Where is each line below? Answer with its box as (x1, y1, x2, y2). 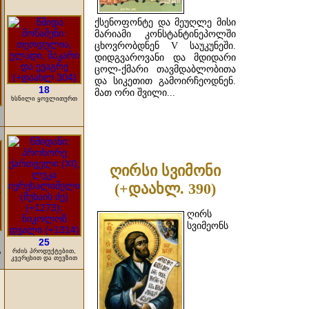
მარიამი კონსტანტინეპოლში (94, 29, 236, 40)
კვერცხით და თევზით (11, 255, 77, 261)
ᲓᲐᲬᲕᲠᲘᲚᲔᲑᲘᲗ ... (132, 119, 199, 130)
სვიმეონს (187, 220, 228, 231)
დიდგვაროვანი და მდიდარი (94, 52, 236, 63)
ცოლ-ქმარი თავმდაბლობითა (94, 64, 236, 75)
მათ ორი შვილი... (94, 88, 175, 99)
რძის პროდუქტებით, (12, 248, 76, 255)
